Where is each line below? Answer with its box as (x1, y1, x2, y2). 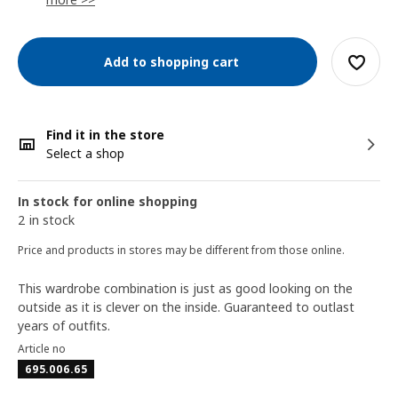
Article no (18, 341, 66, 356)
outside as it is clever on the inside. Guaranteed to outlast (18, 298, 354, 315)
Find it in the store (46, 126, 164, 143)
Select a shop (46, 145, 124, 162)
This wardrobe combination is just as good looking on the (18, 280, 353, 297)
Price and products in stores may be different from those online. (18, 243, 345, 258)
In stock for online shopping (18, 193, 197, 210)
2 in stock (18, 211, 75, 228)
